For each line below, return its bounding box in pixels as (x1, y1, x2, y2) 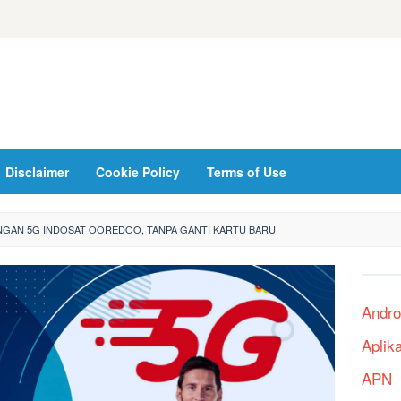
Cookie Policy (96, 163, 180, 181)
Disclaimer (5, 163, 69, 181)
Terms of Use (207, 163, 286, 181)
